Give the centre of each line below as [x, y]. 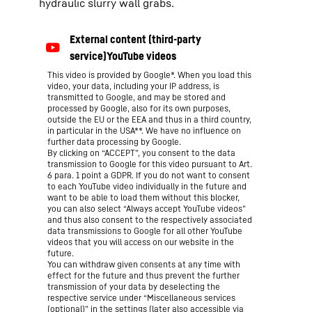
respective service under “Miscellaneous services [141, 298]
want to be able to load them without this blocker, [143, 197]
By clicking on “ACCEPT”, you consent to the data [141, 153]
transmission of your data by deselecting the [134, 287]
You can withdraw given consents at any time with [144, 264]
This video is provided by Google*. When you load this [149, 75]
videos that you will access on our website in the [141, 242]
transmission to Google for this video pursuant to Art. [150, 164]
